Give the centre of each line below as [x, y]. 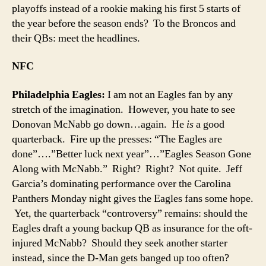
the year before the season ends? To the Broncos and [124, 23]
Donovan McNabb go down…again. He [99, 124]
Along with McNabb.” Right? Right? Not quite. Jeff [127, 169]
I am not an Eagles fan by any [169, 94]
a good [209, 124]
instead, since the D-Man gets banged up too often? [121, 258]
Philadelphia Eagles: [58, 94]
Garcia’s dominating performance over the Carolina [121, 183]
